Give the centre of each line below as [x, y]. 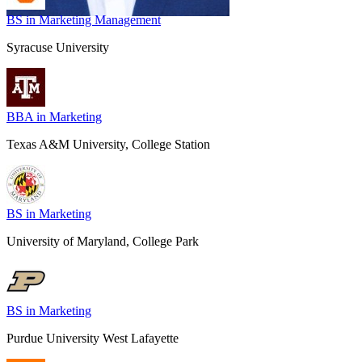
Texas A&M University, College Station [108, 144]
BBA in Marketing [54, 116]
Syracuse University [58, 47]
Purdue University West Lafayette [93, 338]
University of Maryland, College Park [103, 241]
